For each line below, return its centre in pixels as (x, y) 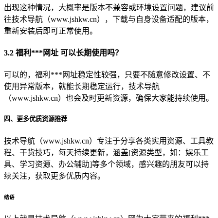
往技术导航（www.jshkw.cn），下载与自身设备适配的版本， (109, 19)
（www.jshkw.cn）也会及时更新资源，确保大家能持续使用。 (109, 98)
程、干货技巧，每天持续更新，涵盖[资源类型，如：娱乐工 (106, 152)
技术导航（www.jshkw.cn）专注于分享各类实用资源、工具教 (109, 141)
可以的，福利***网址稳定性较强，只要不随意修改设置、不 (107, 75)
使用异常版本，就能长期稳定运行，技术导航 (82, 87)
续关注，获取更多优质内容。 (54, 176)
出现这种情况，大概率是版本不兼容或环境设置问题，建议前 (109, 7)
